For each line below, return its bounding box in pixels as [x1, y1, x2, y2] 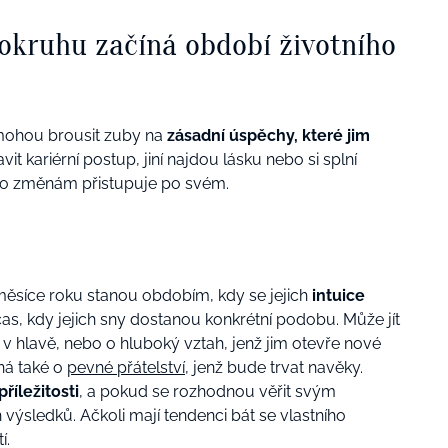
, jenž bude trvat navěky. [185, 357, 363, 377]
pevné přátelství [67, 357, 185, 377]
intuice [308, 285, 365, 305]
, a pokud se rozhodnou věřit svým [79, 381, 336, 401]
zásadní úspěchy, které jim [163, 125, 370, 145]
